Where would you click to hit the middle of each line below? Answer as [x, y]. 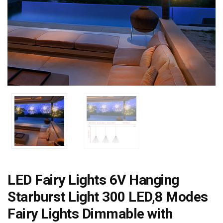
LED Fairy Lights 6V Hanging [93, 180]
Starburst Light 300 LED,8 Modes [108, 197]
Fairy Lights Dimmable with [90, 214]
